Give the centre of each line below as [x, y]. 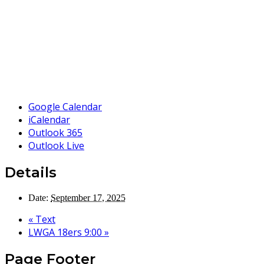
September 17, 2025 [88, 197]
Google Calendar [65, 106]
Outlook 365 [55, 132]
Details [31, 172]
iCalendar [49, 119]
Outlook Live [56, 145]
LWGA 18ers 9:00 [66, 232]
